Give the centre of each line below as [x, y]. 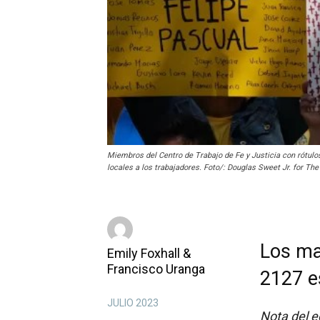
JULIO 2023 [133, 303]
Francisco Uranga [156, 269]
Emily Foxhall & [149, 254]
